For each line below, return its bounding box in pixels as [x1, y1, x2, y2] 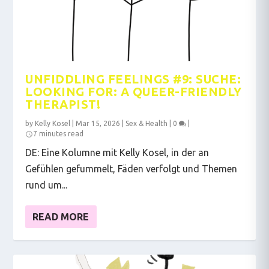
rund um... [25, 179, 68, 190]
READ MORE [32, 211, 89, 222]
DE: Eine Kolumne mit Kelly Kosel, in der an [25, 147, 210, 158]
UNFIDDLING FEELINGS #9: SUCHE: [25, 71, 241, 86]
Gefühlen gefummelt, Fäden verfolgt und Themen [25, 163, 238, 174]
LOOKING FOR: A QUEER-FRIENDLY [25, 84, 242, 98]
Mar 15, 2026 [76, 119, 121, 127]
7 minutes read [33, 129, 84, 138]
